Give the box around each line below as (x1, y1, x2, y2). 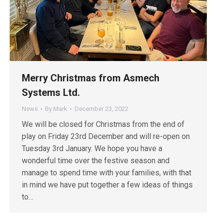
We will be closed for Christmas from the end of (22, 119, 185, 129)
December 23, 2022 (75, 105, 128, 112)
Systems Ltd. (22, 86, 80, 98)
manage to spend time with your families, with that (22, 168, 191, 177)
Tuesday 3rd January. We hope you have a (22, 143, 162, 153)
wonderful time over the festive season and (22, 155, 170, 165)
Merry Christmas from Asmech (22, 72, 159, 84)
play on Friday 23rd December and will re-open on (22, 131, 190, 141)
